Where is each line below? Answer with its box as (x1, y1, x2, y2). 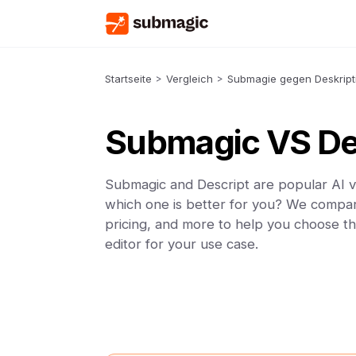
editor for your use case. (105, 235, 258, 252)
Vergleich (166, 72, 213, 85)
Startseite (105, 72, 152, 85)
